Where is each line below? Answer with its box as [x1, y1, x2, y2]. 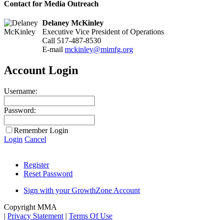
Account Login [4, 64, 78, 77]
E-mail [42, 45, 65, 54]
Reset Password [24, 169, 73, 178]
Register [24, 161, 49, 169]
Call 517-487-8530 [42, 36, 101, 45]
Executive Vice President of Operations [42, 27, 164, 36]
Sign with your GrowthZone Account [24, 186, 140, 195]
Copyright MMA [4, 203, 57, 212]
